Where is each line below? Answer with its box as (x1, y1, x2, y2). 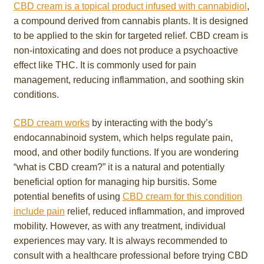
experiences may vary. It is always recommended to (13, 235, 227, 246)
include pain (13, 206, 65, 216)
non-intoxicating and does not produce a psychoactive (13, 45, 238, 55)
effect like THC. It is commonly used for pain (13, 60, 196, 70)
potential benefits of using (13, 191, 123, 202)
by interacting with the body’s (89, 117, 213, 128)
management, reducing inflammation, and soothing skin (13, 74, 244, 85)
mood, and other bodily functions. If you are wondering (13, 147, 239, 157)
